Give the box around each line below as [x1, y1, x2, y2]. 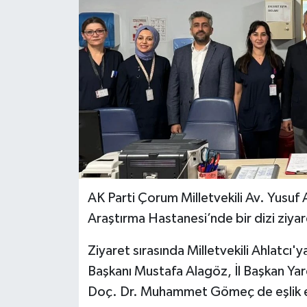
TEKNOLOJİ [36, 88, 101, 100]
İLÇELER [36, 19, 83, 30]
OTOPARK [36, 53, 93, 65]
